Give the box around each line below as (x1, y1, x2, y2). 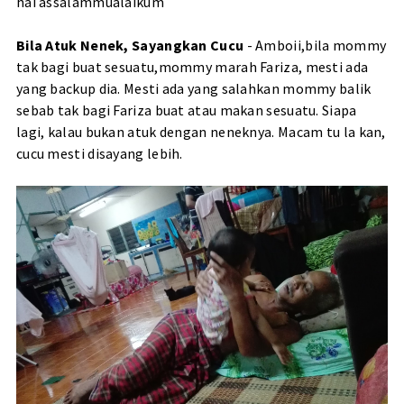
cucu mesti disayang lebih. (15, 144, 183, 163)
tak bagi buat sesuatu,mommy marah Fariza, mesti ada (15, 58, 369, 77)
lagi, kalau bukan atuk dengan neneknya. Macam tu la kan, (15, 123, 386, 142)
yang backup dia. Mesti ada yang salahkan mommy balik (15, 79, 372, 98)
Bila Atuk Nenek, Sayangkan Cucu (15, 36, 244, 55)
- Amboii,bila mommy (243, 36, 387, 55)
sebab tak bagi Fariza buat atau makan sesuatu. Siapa (15, 101, 357, 120)
